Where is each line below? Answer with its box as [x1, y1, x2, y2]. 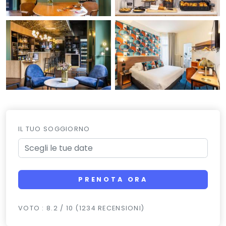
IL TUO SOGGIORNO [18, 124, 90, 133]
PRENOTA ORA [78, 175, 148, 184]
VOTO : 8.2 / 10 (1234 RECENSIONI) [18, 204, 145, 213]
